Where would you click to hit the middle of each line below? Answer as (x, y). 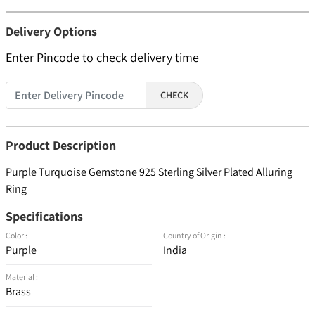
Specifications (44, 217)
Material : (22, 277)
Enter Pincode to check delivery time (102, 58)
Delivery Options (51, 32)
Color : (17, 236)
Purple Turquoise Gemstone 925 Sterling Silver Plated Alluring (149, 172)
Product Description (61, 146)
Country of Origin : (194, 236)
